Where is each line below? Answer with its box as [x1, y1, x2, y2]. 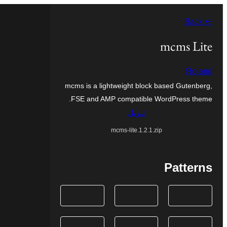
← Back [203, 17, 212, 26]
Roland [186, 66, 212, 75]
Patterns [164, 160, 212, 174]
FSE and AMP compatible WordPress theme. [71, 94, 212, 103]
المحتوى [196, 37, 223, 46]
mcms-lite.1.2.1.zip [110, 126, 162, 134]
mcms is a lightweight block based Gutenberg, [65, 81, 212, 90]
